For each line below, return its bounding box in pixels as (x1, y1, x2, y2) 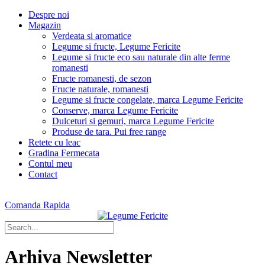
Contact (28, 169, 57, 179)
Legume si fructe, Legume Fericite (52, 41, 180, 51)
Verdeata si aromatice (52, 31, 131, 41)
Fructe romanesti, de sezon (52, 73, 151, 83)
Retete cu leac (28, 137, 80, 147)
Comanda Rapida (5, 200, 70, 210)
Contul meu (28, 159, 72, 169)
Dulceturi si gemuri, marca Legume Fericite (52, 116, 214, 126)
